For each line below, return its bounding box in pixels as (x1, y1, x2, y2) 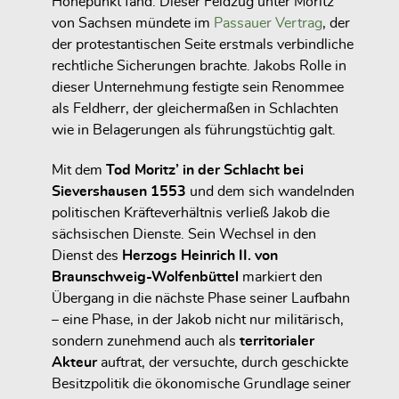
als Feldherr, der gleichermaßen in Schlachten (52, 101, 338, 116)
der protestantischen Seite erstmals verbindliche (52, 37, 354, 52)
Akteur (52, 354, 97, 370)
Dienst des (52, 248, 122, 263)
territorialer (240, 333, 314, 348)
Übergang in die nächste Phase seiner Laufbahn (52, 290, 350, 305)
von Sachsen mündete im (52, 15, 214, 30)
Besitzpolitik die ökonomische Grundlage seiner (52, 376, 351, 391)
